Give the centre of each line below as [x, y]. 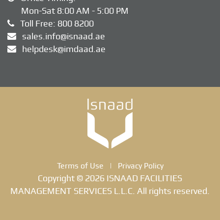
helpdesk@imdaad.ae [64, 49]
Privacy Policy [140, 166]
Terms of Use [80, 166]
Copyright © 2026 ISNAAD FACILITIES [110, 178]
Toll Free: [36, 24]
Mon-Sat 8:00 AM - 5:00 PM [68, 11]
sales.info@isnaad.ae [64, 36]
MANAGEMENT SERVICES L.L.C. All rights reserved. [110, 191]
